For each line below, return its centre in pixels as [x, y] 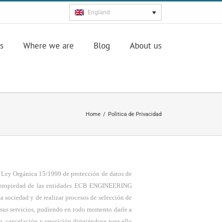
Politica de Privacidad [135, 114]
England [99, 13]
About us [146, 46]
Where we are [49, 46]
